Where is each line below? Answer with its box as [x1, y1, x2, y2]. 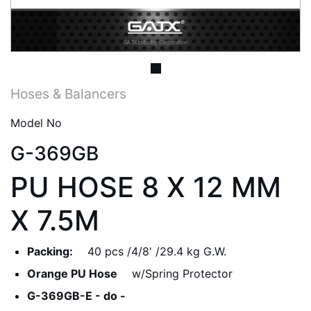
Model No [10, 116, 62, 130]
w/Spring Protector [132, 267, 233, 280]
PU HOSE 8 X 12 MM [10, 170, 281, 204]
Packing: [27, 244, 73, 258]
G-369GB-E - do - [27, 289, 126, 303]
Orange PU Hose [27, 267, 117, 280]
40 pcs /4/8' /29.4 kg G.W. [87, 244, 226, 258]
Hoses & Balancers [10, 85, 126, 102]
